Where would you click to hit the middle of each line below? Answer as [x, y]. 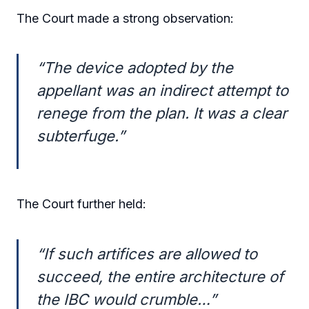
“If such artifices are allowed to [147, 253]
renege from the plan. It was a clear [162, 113]
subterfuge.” [81, 136]
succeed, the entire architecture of [160, 276]
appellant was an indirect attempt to [163, 91]
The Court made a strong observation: [125, 18]
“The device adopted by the [135, 68]
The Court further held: [81, 204]
